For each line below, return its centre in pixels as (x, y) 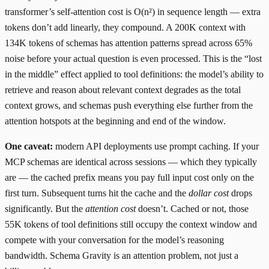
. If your (243, 147)
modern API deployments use (111, 147)
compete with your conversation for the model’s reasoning (114, 240)
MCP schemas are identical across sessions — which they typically (131, 162)
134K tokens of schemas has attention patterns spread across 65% (128, 43)
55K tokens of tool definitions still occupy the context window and (131, 225)
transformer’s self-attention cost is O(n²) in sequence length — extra (133, 12)
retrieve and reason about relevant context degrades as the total (123, 90)
